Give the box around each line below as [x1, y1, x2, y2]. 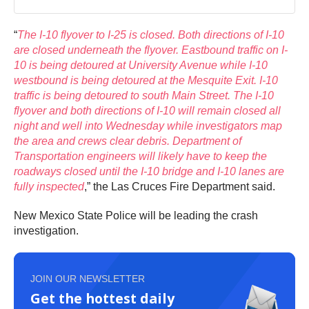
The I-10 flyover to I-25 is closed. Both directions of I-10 [17, 29, 284, 41]
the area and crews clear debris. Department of [14, 135, 241, 148]
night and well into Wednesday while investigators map [14, 120, 282, 132]
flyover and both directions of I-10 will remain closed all [14, 105, 281, 117]
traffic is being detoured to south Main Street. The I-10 [14, 90, 274, 102]
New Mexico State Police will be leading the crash [14, 210, 258, 222]
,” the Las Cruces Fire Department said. [84, 181, 275, 193]
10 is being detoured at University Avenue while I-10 [14, 59, 268, 72]
